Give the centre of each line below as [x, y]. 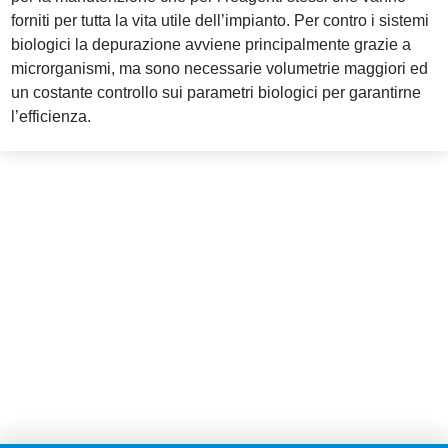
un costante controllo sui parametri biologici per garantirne [216, 93]
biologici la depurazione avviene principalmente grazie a [211, 45]
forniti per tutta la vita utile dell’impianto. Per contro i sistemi [220, 21]
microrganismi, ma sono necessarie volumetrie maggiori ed [220, 69]
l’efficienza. [51, 117]
